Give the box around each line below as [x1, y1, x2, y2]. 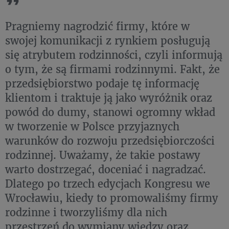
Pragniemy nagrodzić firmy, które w [5, 19, 190, 33]
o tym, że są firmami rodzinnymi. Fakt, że [5, 62, 220, 76]
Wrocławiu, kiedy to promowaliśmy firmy [5, 191, 218, 204]
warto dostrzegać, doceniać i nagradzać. [5, 163, 206, 176]
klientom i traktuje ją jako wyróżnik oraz [5, 91, 212, 104]
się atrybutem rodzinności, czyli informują [5, 48, 222, 61]
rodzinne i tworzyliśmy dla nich [5, 205, 167, 219]
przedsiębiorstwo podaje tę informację [5, 77, 199, 90]
